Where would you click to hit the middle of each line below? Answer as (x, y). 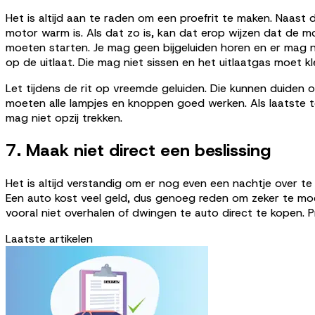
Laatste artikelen (49, 239)
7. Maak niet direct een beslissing (138, 151)
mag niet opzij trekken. (64, 118)
